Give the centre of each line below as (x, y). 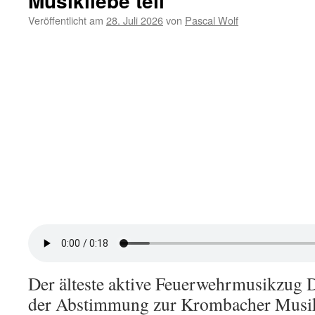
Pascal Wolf (212, 20)
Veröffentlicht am (66, 20)
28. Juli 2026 (135, 20)
